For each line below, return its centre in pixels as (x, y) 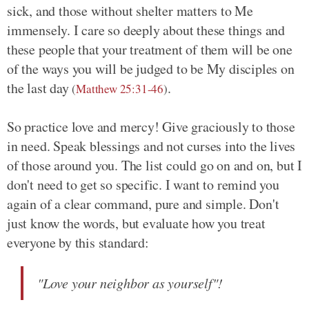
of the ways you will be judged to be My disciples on (151, 69)
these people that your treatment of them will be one (150, 49)
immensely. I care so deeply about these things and (146, 30)
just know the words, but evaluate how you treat (136, 223)
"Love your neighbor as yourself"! (130, 283)
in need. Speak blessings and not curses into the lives (151, 146)
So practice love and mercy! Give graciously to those (151, 127)
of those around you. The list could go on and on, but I (154, 165)
